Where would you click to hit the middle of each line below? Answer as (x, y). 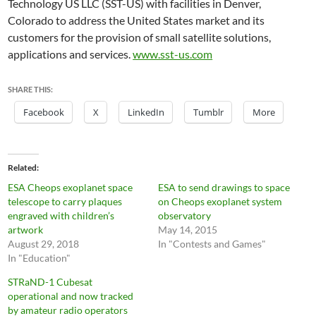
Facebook (44, 112)
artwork (26, 230)
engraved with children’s (61, 215)
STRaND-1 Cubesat (50, 282)
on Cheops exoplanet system (220, 201)
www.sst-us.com (173, 54)
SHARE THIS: (31, 89)
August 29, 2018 (44, 244)
